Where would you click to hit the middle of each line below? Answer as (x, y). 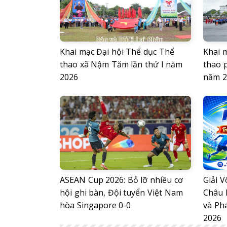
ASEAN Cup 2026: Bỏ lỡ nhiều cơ (121, 180)
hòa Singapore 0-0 (96, 205)
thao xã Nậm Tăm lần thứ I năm (121, 64)
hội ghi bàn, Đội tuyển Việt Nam (121, 192)
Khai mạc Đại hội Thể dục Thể (117, 51)
